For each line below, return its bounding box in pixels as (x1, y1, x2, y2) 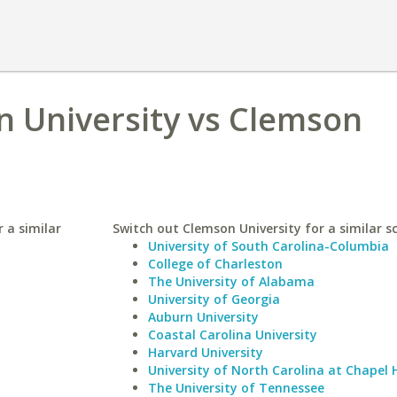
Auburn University (147, 308, 259, 325)
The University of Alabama (147, 273, 315, 290)
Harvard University (147, 344, 263, 361)
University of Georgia (147, 291, 280, 307)
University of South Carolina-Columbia (147, 237, 389, 254)
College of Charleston (147, 255, 283, 272)
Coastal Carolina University (147, 326, 317, 343)
